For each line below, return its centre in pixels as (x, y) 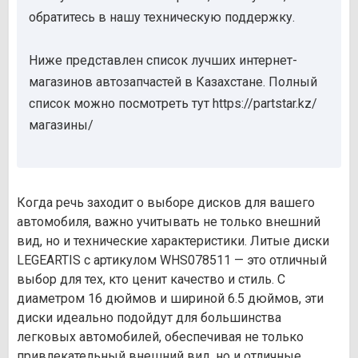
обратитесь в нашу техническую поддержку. (162, 18)
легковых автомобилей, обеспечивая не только (160, 337)
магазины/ (61, 125)
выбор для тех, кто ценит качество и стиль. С (151, 280)
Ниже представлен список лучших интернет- (163, 61)
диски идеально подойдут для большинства (149, 318)
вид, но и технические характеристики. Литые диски (173, 241)
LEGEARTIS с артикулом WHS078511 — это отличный (172, 261)
